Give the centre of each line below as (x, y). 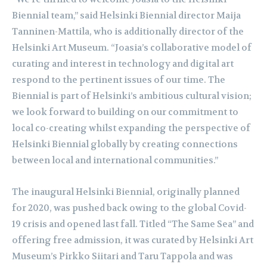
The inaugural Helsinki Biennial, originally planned (126, 192)
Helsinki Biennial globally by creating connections (125, 145)
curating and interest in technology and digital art (123, 64)
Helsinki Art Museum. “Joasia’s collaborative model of (132, 48)
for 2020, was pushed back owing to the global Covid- (129, 208)
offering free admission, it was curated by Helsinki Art (133, 240)
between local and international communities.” (115, 161)
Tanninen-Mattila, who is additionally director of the (128, 32)
